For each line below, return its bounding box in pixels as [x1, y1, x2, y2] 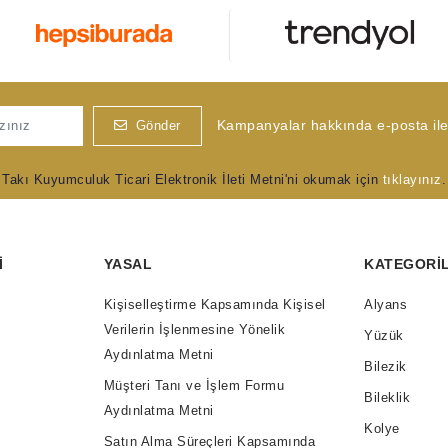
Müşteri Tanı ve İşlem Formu [103, 377, 285, 393]
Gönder [135, 118, 181, 134]
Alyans [364, 296, 408, 312]
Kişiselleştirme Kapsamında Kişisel [103, 296, 326, 312]
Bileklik [364, 389, 411, 405]
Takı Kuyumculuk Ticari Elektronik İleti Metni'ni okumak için [2, 171, 383, 187]
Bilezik [364, 358, 407, 374]
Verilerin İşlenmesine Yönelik [103, 321, 286, 337]
